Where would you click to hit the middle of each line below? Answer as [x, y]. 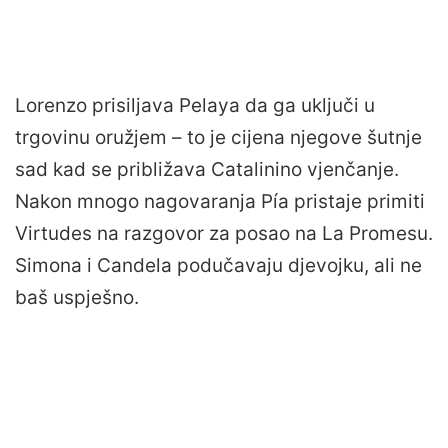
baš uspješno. [77, 297]
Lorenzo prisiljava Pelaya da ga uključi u [195, 105]
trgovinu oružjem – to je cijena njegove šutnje [218, 137]
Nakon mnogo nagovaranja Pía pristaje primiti [220, 201]
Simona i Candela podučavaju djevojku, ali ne [218, 265]
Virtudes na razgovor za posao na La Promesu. [224, 233]
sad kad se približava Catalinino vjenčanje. [207, 169]
